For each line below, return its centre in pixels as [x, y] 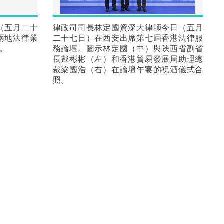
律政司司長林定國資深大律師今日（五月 [128, 27]
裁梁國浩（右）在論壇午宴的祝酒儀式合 [128, 69]
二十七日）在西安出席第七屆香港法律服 [128, 38]
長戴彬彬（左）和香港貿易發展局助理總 [128, 59]
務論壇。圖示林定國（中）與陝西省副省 [128, 48]
